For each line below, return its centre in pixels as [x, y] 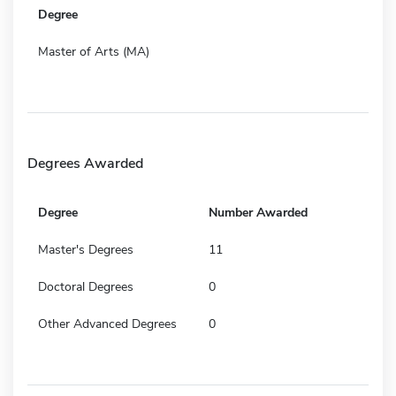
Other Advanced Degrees [107, 324]
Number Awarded [258, 212]
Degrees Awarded [85, 163]
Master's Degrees [86, 249]
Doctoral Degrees [86, 286]
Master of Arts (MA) [94, 51]
